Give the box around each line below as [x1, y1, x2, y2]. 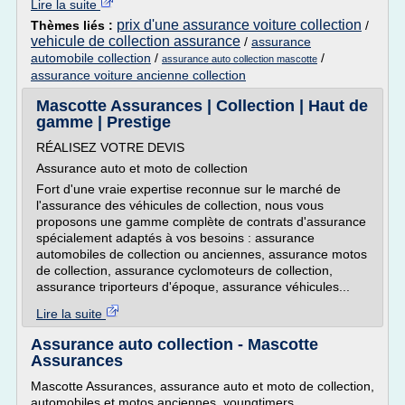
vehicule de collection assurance [31, 33, 240, 49]
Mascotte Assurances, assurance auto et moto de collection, [31, 379, 374, 393]
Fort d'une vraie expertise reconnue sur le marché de [36, 182, 341, 196]
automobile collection [31, 51, 151, 65]
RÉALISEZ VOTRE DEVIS [36, 140, 184, 155]
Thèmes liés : [31, 18, 117, 33]
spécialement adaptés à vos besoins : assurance [36, 231, 315, 245]
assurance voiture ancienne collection [31, 68, 246, 82]
